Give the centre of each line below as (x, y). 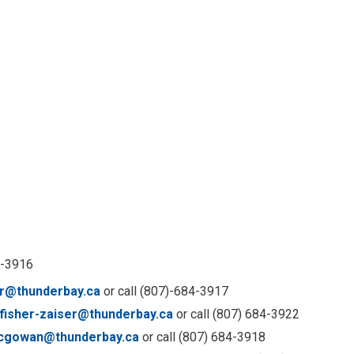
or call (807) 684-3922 (237, 314)
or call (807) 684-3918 (203, 337)
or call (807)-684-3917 (165, 292)
